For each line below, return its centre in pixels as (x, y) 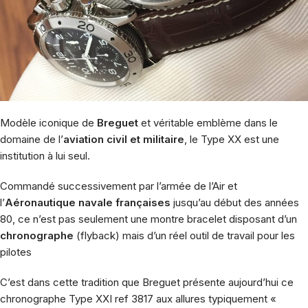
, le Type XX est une (232, 139)
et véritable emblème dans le (208, 122)
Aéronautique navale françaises (88, 202)
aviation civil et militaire (124, 139)
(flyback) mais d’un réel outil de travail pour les (184, 235)
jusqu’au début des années (235, 202)
